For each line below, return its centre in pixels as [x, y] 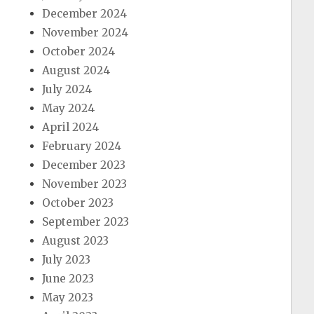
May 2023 [68, 298]
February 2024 [82, 146]
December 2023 [84, 165]
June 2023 [68, 279]
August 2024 [76, 71]
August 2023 [76, 241]
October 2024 [79, 52]
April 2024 [71, 128]
